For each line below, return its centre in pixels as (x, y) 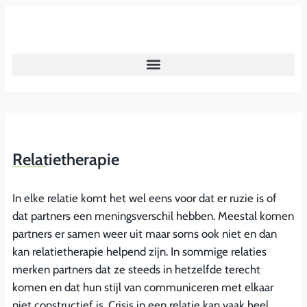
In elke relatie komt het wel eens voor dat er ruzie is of (145, 198)
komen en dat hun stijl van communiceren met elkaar (143, 287)
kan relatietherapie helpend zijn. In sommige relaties (139, 251)
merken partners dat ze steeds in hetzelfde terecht (136, 269)
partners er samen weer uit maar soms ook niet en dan (145, 233)
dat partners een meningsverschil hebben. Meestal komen (153, 216)
